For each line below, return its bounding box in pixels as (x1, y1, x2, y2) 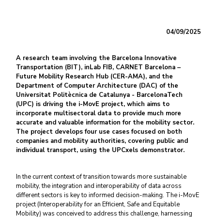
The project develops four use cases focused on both (16, 127, 182, 136)
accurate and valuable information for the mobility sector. (16, 118, 194, 127)
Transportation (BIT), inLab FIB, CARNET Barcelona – (16, 63, 181, 72)
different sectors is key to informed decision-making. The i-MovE (16, 191, 199, 200)
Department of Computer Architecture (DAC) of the (16, 81, 178, 90)
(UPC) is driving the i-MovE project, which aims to (16, 100, 170, 108)
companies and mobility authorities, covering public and (16, 137, 188, 145)
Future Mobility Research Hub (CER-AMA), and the (16, 72, 173, 81)
